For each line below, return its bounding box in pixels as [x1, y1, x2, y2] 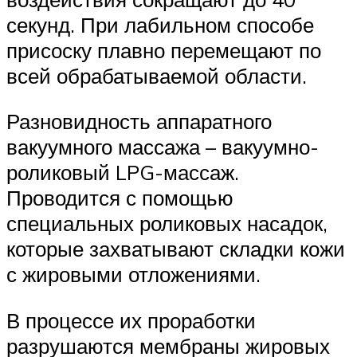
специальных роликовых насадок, [6, 210, 328, 237]
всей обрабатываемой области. [6, 62, 307, 88]
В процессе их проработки [6, 307, 256, 333]
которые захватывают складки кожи [6, 236, 345, 262]
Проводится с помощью [6, 185, 233, 211]
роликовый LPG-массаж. [6, 159, 239, 186]
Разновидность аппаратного [6, 108, 272, 135]
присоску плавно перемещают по [6, 37, 321, 63]
